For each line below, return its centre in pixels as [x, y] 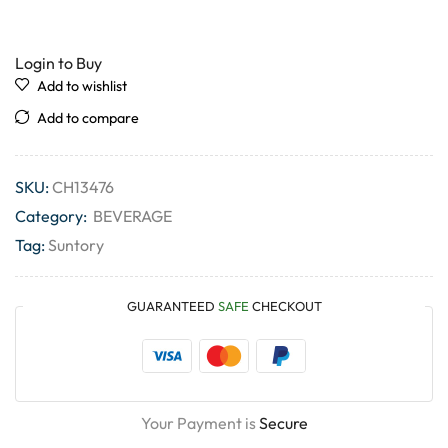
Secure [283, 423]
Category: [52, 216]
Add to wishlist [82, 86]
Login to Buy [58, 63]
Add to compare [88, 118]
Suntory [76, 245]
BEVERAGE [132, 216]
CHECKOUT [285, 306]
